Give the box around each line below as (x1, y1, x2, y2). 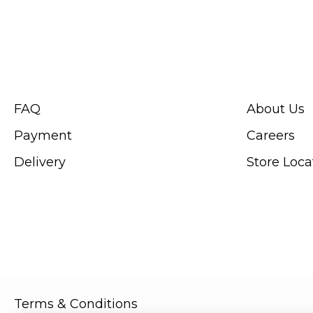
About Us (246, 101, 305, 117)
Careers (246, 127, 295, 143)
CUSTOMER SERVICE (14, 69, 113, 80)
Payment (14, 127, 72, 143)
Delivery (14, 154, 66, 170)
